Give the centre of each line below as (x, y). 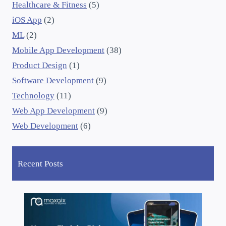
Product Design (40, 65)
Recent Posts (40, 163)
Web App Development (53, 110)
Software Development (53, 80)
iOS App (27, 20)
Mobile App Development (58, 50)
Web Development (45, 126)
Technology (33, 95)
